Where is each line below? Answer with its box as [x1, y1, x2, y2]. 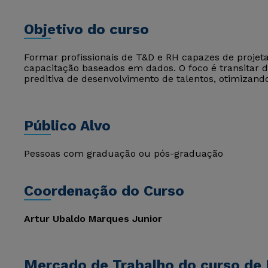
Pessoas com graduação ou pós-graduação [24, 148, 223, 159]
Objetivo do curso [24, 21, 149, 38]
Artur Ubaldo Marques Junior [24, 213, 162, 224]
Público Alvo [24, 117, 111, 134]
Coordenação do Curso [24, 182, 184, 199]
